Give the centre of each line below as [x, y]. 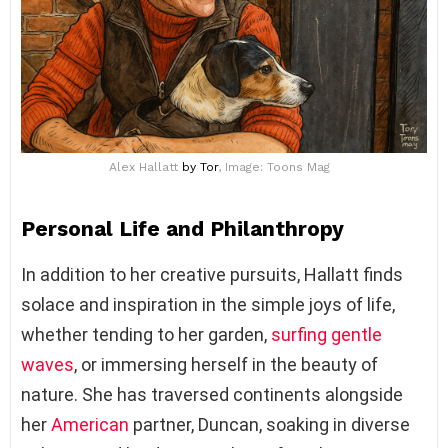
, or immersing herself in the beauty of [226, 364]
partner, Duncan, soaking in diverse [269, 424]
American [90, 424]
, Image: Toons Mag [273, 166]
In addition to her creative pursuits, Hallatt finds [212, 274]
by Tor [199, 166]
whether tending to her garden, [146, 334]
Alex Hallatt [145, 166]
